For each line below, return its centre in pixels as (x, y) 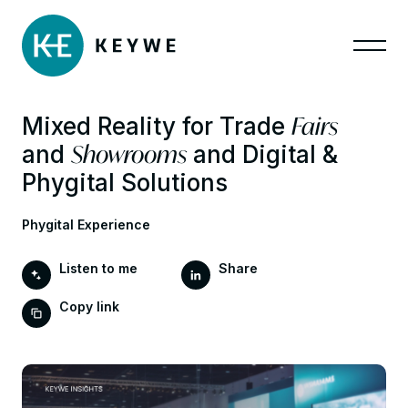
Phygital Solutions (125, 183)
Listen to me (98, 269)
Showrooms (129, 154)
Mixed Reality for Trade (157, 127)
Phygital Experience (86, 225)
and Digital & (262, 155)
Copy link (89, 307)
